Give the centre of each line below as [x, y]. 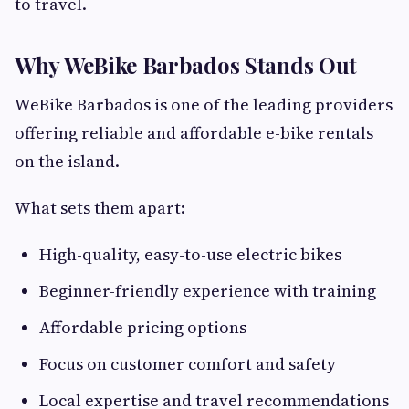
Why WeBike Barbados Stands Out [186, 65]
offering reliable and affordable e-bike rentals [194, 133]
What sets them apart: [100, 208]
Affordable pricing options [143, 328]
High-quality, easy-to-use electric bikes [190, 255]
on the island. [67, 162]
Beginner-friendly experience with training [208, 291]
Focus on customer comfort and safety [188, 364]
